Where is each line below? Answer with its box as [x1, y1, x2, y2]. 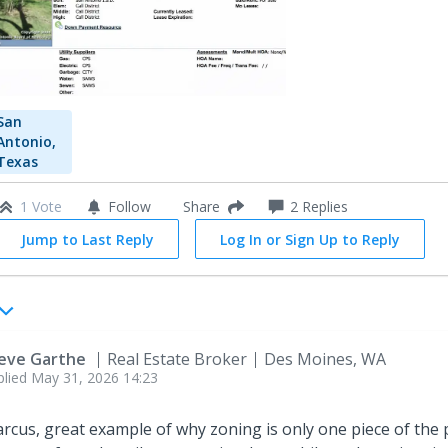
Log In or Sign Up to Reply [220, 229, 400, 249]
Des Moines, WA [264, 347, 386, 370]
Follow [108, 196, 151, 216]
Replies [298, 196, 348, 216]
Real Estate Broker [107, 347, 247, 370]
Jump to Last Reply [21, 229, 154, 249]
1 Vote [20, 196, 62, 216]
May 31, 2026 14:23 [31, 367, 158, 387]
